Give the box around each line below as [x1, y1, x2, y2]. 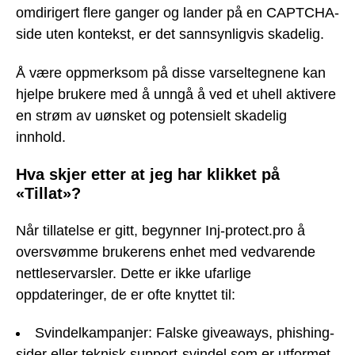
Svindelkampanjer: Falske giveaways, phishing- [35, 325, 334, 342]
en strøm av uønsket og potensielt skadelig [16, 107, 287, 124]
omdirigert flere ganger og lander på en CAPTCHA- [16, 4, 339, 21]
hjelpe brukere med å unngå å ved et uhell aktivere [16, 86, 336, 102]
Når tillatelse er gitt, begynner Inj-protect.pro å [16, 222, 305, 239]
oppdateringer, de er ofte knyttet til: [16, 286, 235, 303]
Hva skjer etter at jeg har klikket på [16, 166, 280, 184]
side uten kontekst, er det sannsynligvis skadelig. [16, 25, 324, 42]
